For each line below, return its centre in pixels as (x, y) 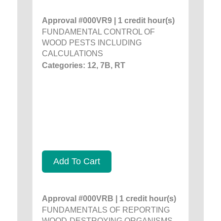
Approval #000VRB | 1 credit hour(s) (109, 198)
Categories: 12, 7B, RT (84, 65)
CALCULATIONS (73, 53)
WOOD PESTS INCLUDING (92, 42)
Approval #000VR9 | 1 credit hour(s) (108, 20)
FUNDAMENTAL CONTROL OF (98, 32)
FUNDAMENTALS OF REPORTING (106, 210)
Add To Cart (77, 161)
